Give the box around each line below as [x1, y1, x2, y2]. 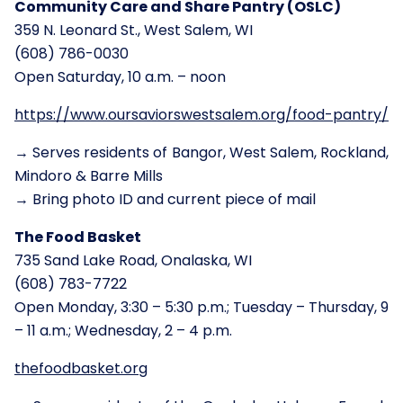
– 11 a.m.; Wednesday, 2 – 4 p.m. [14, 319, 232, 341]
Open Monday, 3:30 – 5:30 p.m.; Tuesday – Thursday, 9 [14, 296, 389, 318]
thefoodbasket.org [14, 357, 148, 379]
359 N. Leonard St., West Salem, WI [14, 19, 253, 40]
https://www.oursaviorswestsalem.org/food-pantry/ [14, 103, 389, 125]
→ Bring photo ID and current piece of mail [14, 188, 316, 210]
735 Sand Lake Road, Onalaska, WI [14, 249, 252, 271]
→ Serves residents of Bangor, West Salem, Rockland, [14, 141, 389, 163]
